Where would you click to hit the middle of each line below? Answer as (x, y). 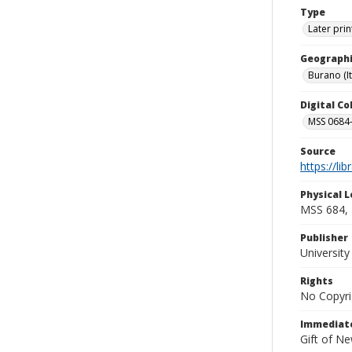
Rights (317, 281)
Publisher (324, 238)
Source (318, 151)
